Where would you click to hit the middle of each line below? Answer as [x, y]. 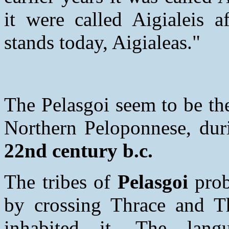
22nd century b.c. [78, 150]
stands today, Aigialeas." [102, 42]
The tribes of [61, 181]
